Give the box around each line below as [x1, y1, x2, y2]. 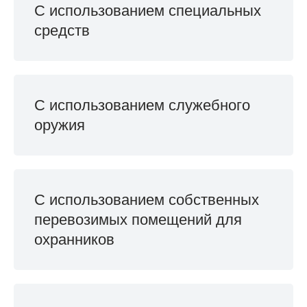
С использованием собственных [34, 191, 259, 208]
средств [34, 22, 90, 39]
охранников [34, 231, 114, 248]
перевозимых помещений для [34, 211, 242, 228]
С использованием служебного [34, 97, 250, 114]
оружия [34, 116, 85, 134]
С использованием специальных [34, 2, 261, 19]
